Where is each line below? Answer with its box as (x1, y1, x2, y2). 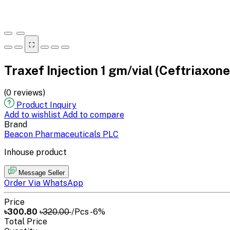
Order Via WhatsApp (4, 178, 83, 188)
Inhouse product (4, 147, 67, 157)
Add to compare (63, 109, 124, 120)
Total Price (4, 216, 47, 226)
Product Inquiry (16, 100, 76, 110)
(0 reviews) (4, 87, 45, 98)
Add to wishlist (4, 109, 63, 120)
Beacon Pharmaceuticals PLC (4, 129, 119, 139)
